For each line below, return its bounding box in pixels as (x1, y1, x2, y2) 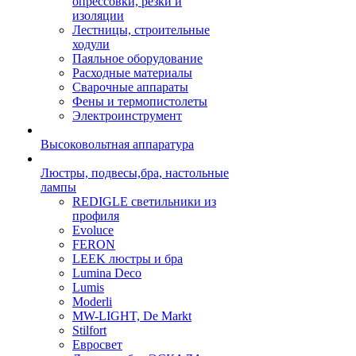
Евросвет (72, 338, 122, 352)
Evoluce (72, 223, 114, 238)
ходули (72, 37, 110, 52)
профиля (72, 209, 119, 223)
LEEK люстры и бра (72, 252, 183, 266)
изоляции (72, 9, 124, 23)
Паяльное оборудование (72, 52, 203, 66)
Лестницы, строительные (72, 23, 210, 37)
